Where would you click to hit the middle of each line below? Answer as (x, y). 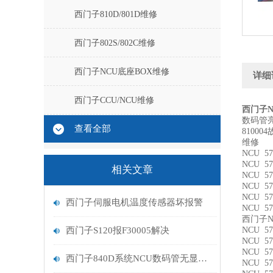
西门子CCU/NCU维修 (114, 100)
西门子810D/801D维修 (116, 14)
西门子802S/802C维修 (115, 43)
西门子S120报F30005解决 (118, 230)
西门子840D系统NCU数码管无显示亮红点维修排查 (203, 258)
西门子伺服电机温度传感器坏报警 (134, 202)
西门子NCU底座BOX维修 (122, 72)
